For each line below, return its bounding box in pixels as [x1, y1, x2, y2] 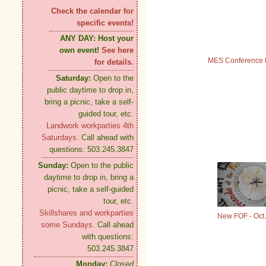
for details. [94, 58, 134, 67]
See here [102, 46, 134, 55]
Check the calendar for [51, 7, 134, 16]
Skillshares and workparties [39, 208, 134, 218]
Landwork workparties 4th [46, 121, 134, 131]
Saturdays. [42, 133, 81, 142]
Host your [98, 34, 134, 43]
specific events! [77, 18, 134, 28]
